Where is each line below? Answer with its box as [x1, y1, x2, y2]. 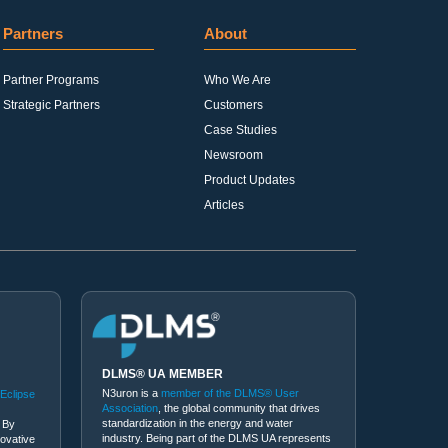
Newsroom [204, 148, 264, 162]
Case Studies [204, 123, 278, 137]
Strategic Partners [2, 98, 100, 112]
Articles [204, 198, 245, 212]
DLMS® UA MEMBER [102, 366, 223, 381]
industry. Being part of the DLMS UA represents [102, 431, 331, 444]
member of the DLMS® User [161, 386, 299, 399]
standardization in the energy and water [102, 416, 293, 429]
